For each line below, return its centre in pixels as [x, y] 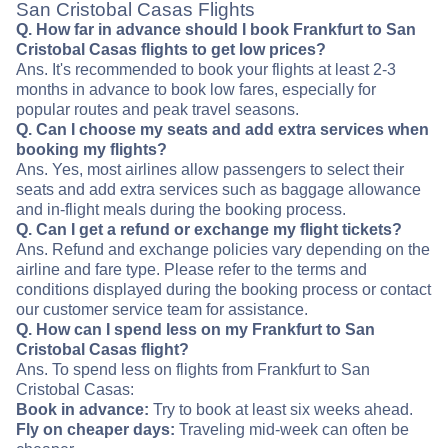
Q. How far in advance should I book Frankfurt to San [216, 30]
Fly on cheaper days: [95, 430]
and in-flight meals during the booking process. [181, 210]
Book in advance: [82, 410]
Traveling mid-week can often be [292, 430]
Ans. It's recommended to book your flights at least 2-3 [206, 70]
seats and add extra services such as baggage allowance [218, 190]
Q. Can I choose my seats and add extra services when [222, 130]
